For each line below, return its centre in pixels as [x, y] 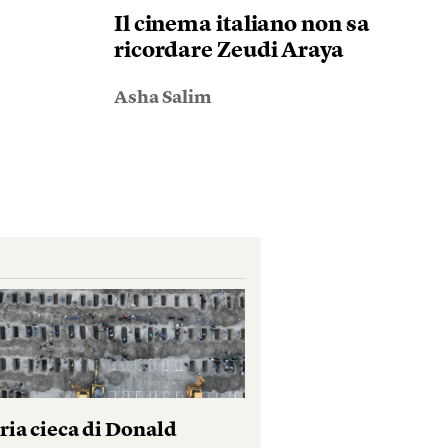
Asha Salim [162, 98]
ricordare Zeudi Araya [228, 51]
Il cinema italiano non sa [241, 25]
